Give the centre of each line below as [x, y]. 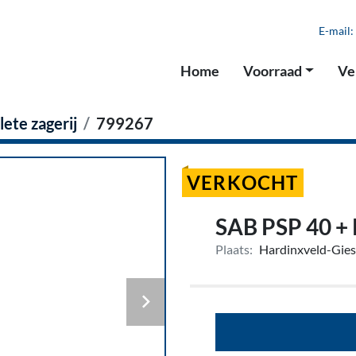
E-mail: [336, 31]
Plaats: [234, 249]
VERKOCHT [243, 182]
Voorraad [277, 71]
